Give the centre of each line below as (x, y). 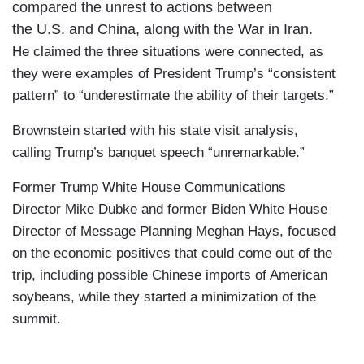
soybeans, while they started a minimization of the (164, 297)
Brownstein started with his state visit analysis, (155, 131)
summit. (39, 319)
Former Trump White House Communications (149, 188)
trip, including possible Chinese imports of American (170, 275)
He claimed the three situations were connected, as (168, 52)
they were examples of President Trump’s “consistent (174, 74)
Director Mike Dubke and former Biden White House (170, 210)
